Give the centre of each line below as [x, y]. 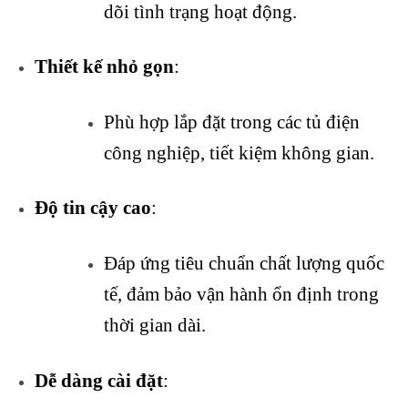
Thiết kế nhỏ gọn [105, 67]
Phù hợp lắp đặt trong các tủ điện [232, 122]
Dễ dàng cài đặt [99, 380]
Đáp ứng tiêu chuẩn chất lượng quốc [245, 264]
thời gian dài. [155, 326]
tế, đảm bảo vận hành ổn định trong [242, 295]
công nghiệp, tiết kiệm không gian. [240, 153]
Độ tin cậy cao [93, 208]
